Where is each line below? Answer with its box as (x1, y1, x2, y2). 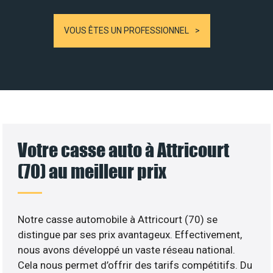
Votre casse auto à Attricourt (18, 138, 230, 161)
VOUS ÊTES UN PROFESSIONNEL (64, 25, 189, 35)
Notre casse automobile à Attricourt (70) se (18, 213, 218, 225)
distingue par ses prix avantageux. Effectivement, (18, 228, 243, 241)
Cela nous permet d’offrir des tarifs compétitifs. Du (18, 258, 253, 271)
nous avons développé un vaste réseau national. (18, 243, 236, 256)
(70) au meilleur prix (18, 159, 167, 182)
